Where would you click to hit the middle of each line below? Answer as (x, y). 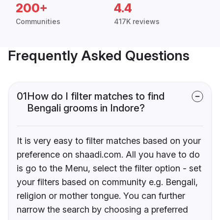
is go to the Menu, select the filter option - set (109, 168)
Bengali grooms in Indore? (86, 108)
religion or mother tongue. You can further (101, 196)
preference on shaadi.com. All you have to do (108, 155)
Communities (38, 22)
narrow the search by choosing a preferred (102, 210)
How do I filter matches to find (96, 96)
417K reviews (137, 22)
